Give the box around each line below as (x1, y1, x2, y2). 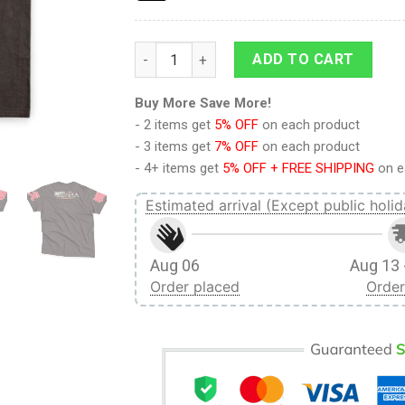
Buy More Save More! (135, 95, 271, 112)
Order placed (150, 278, 240, 297)
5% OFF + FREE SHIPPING (222, 160, 374, 177)
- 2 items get (135, 117, 214, 134)
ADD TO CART (252, 51, 354, 68)
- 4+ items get (135, 160, 222, 177)
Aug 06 (150, 256, 200, 276)
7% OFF (214, 138, 259, 155)
